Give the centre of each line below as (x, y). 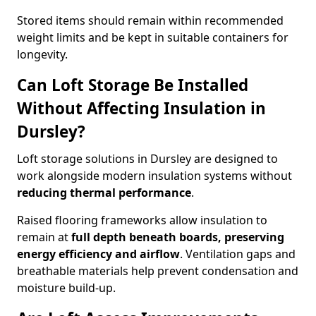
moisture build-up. (66, 288)
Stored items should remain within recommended (150, 20)
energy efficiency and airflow (98, 254)
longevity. (42, 54)
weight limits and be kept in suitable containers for (153, 37)
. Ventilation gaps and (238, 254)
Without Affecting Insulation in (141, 108)
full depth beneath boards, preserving (178, 237)
